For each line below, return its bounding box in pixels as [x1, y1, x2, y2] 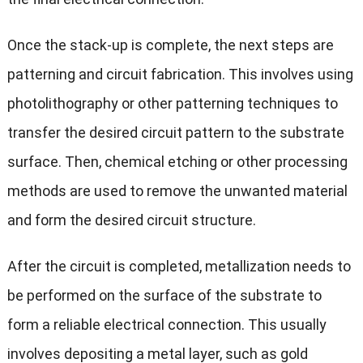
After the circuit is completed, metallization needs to [6, 258, 351, 275]
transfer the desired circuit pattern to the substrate [6, 124, 344, 142]
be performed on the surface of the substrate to [6, 287, 322, 305]
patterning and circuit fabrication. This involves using [6, 66, 353, 83]
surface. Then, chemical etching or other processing [6, 153, 348, 171]
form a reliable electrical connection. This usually [6, 316, 327, 334]
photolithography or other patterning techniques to [6, 95, 338, 113]
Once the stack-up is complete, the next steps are [6, 36, 334, 54]
